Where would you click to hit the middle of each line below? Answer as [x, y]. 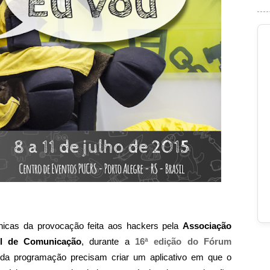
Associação [207, 226]
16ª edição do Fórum [184, 241]
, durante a [108, 241]
